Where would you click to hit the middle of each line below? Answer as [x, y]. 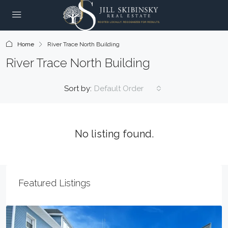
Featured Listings [54, 183]
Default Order [119, 89]
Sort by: [78, 88]
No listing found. [114, 134]
